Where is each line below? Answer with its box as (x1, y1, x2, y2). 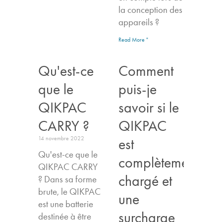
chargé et (118, 171, 172, 189)
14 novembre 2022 (38, 134, 85, 142)
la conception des (118, 3, 182, 15)
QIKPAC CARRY (38, 161, 98, 172)
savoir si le (118, 98, 179, 116)
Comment (118, 61, 173, 79)
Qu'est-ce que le (38, 148, 98, 160)
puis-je (118, 80, 157, 98)
